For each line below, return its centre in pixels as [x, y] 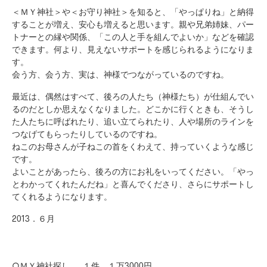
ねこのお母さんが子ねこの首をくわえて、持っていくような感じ [133, 146]
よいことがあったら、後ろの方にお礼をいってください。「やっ [133, 171]
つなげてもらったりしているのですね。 [87, 134]
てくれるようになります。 [62, 196]
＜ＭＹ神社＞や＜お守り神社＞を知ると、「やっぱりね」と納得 [133, 12]
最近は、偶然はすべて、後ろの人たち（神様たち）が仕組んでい [133, 96]
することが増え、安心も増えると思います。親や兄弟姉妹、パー [133, 24]
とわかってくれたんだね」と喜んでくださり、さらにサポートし [133, 184]
